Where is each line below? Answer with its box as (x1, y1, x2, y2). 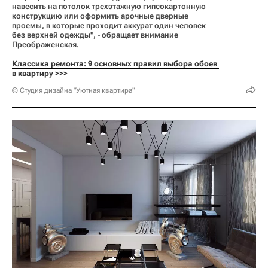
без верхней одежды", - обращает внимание (12, 30, 178, 39)
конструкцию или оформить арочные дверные (12, 11, 188, 20)
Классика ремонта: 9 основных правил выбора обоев (12, 59, 217, 68)
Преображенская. (12, 39, 79, 49)
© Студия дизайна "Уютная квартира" (12, 86, 135, 95)
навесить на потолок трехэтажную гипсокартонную (12, 1, 206, 11)
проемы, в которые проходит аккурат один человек (12, 20, 206, 30)
